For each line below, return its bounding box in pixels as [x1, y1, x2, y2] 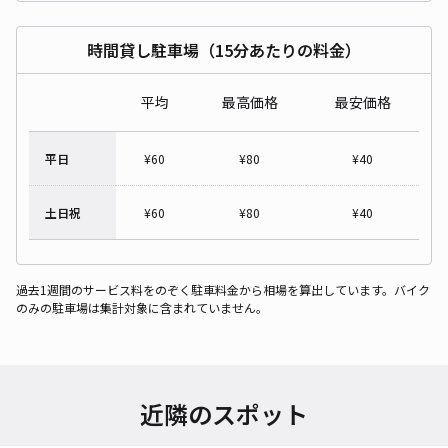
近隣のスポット [140, 395, 308, 431]
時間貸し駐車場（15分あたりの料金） [87, 37, 361, 62]
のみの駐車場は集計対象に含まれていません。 [16, 298, 268, 316]
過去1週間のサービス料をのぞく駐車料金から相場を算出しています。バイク [16, 280, 430, 298]
